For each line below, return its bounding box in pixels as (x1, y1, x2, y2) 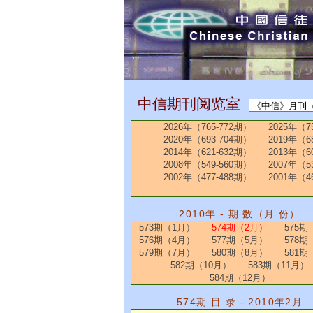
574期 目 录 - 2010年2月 (176, 296, 303, 307)
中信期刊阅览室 (137, 95, 240, 112)
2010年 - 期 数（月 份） (179, 208, 300, 219)
